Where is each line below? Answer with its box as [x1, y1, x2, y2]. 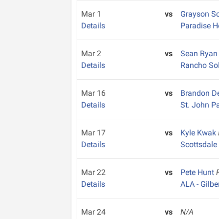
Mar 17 [81, 128, 106, 137]
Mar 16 [81, 88, 106, 98]
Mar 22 [81, 168, 106, 177]
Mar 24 [81, 207, 106, 217]
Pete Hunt [180, 168, 217, 177]
